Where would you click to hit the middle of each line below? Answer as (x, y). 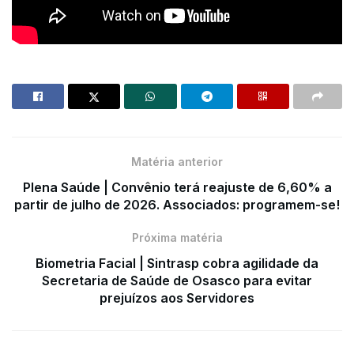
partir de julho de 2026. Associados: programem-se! (177, 205)
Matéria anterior (177, 162)
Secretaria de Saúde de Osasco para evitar (177, 281)
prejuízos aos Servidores (177, 298)
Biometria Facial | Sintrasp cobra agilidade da (177, 264)
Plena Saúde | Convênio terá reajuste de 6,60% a (177, 188)
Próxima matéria (177, 238)
